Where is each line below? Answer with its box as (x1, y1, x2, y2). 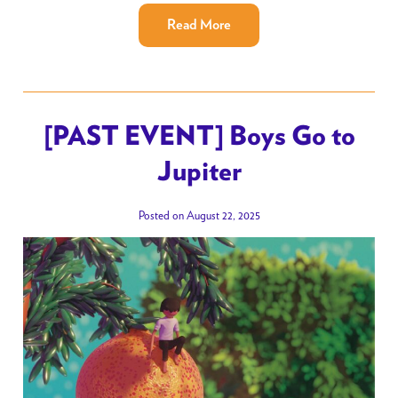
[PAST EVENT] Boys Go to (43, 123, 355, 151)
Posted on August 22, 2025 (138, 209, 260, 223)
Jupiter (156, 159, 242, 187)
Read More (167, 18, 231, 33)
